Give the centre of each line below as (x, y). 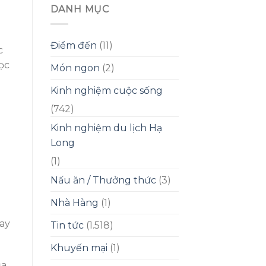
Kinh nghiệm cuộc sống (106, 90)
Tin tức (67, 225)
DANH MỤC (80, 9)
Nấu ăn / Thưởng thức (103, 180)
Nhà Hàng (74, 202)
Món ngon (75, 68)
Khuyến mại (79, 248)
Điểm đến (73, 45)
